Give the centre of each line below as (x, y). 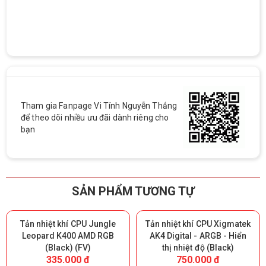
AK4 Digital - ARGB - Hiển (198, 235)
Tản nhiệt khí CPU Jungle (68, 224)
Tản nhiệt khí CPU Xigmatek (198, 224)
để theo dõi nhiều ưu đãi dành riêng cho (95, 117)
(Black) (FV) (68, 247)
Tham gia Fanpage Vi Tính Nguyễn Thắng (99, 105)
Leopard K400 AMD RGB (68, 235)
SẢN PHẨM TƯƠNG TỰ (133, 191)
